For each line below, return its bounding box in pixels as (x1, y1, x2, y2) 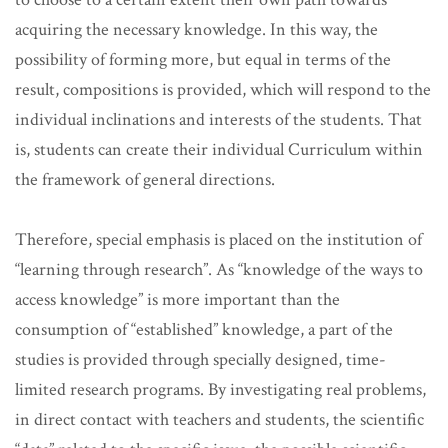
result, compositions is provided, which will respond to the (15, 78, 431, 102)
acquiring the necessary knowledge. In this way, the (15, 18, 378, 42)
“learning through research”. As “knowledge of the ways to (15, 258, 423, 282)
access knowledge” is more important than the (15, 288, 340, 312)
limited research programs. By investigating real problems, (15, 378, 426, 402)
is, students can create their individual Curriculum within (15, 138, 423, 162)
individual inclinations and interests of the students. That (15, 108, 422, 132)
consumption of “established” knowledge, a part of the (15, 318, 393, 342)
